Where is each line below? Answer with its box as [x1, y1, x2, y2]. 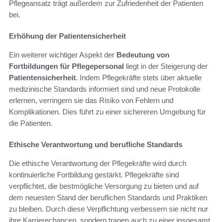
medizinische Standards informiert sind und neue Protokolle [9, 84, 200, 93]
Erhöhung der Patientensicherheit [9, 31, 126, 40]
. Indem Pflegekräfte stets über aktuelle [76, 73, 202, 82]
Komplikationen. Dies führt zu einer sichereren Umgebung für [9, 107, 206, 116]
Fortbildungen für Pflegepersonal [9, 61, 124, 70]
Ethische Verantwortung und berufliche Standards [9, 140, 182, 149]
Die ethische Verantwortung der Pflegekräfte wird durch [9, 159, 186, 167]
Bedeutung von [116, 50, 169, 59]
